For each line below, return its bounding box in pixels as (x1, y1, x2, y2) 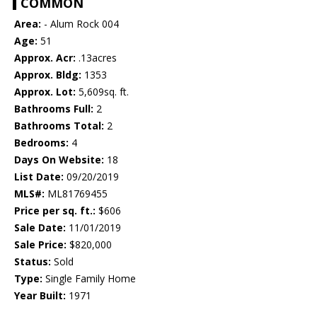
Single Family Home (42, 272, 136, 286)
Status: (14, 255, 51, 269)
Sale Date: (14, 221, 66, 235)
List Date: (14, 170, 64, 184)
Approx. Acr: (14, 51, 76, 65)
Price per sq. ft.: (14, 204, 96, 218)
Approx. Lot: (14, 85, 76, 99)
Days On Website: (14, 153, 104, 167)
